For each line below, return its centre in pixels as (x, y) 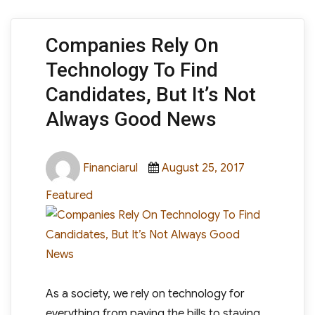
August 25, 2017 (203, 168)
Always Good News (131, 119)
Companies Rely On (132, 45)
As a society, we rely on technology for (145, 294)
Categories (276, 160)
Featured (69, 195)
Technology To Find (131, 70)
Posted (179, 160)
